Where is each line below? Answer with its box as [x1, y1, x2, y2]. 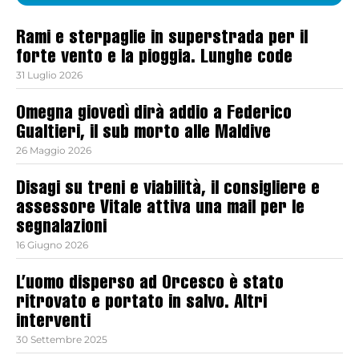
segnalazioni [16, 219, 107, 239]
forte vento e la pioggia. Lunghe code [16, 49, 292, 69]
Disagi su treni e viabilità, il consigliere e [16, 180, 320, 200]
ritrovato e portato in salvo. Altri [16, 294, 267, 314]
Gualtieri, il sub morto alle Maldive [16, 124, 271, 144]
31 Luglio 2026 [16, 69, 83, 82]
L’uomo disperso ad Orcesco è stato [16, 275, 284, 295]
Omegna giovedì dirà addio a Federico [16, 105, 292, 125]
